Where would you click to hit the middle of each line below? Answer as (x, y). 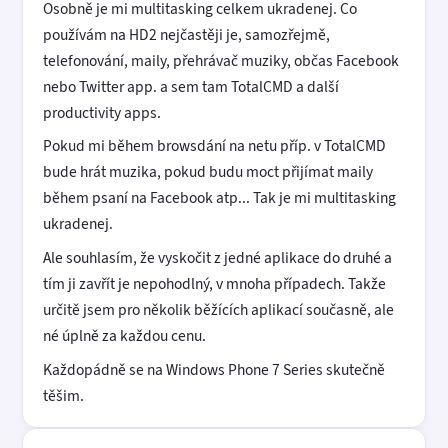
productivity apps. (102, 112)
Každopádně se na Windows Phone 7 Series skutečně (214, 369)
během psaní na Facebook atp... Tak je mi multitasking (219, 198)
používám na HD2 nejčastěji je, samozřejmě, (186, 34)
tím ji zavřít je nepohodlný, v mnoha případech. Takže (214, 284)
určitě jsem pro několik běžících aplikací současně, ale (218, 310)
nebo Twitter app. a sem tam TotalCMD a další (191, 86)
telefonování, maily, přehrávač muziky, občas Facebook (221, 60)
